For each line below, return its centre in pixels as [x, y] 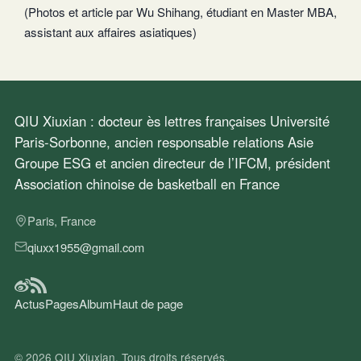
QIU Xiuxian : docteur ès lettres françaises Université [172, 121]
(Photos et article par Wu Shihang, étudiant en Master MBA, [180, 11]
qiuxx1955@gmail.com [86, 247]
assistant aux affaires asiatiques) [110, 31]
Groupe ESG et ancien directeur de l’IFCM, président [172, 163]
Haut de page [148, 304]
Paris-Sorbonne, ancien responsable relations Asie [164, 142]
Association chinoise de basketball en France [147, 184]
